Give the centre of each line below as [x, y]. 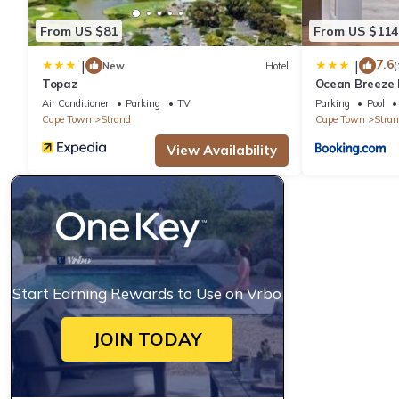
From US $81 [79, 31]
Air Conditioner [75, 104]
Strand [116, 120]
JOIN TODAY [147, 339]
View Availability [221, 151]
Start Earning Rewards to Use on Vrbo [147, 294]
